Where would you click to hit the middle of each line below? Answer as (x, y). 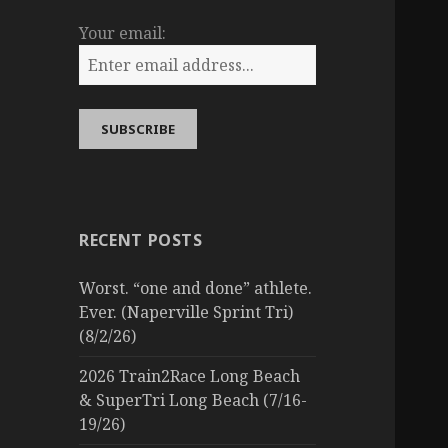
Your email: (123, 33)
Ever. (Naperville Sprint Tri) (186, 312)
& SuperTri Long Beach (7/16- (193, 400)
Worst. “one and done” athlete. (196, 288)
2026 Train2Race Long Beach (190, 376)
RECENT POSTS (141, 240)
